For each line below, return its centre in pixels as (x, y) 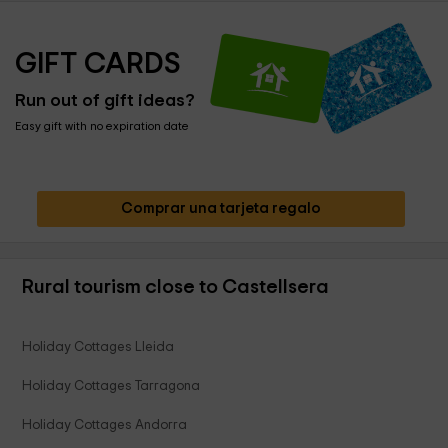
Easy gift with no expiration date (102, 126)
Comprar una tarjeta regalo (220, 209)
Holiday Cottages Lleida (98, 347)
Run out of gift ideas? (105, 101)
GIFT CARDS (98, 64)
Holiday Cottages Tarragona (111, 386)
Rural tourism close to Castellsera (176, 287)
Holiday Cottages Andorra (105, 425)
